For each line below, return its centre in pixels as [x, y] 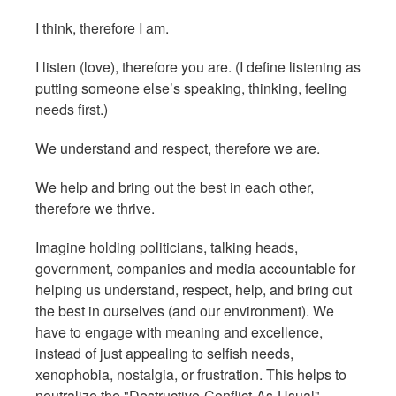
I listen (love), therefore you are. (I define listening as [198, 67]
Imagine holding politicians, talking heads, [167, 247]
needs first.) [72, 109]
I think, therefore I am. [102, 28]
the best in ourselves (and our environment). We [185, 311]
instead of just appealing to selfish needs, [164, 353]
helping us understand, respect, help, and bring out [194, 289]
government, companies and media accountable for [195, 268]
